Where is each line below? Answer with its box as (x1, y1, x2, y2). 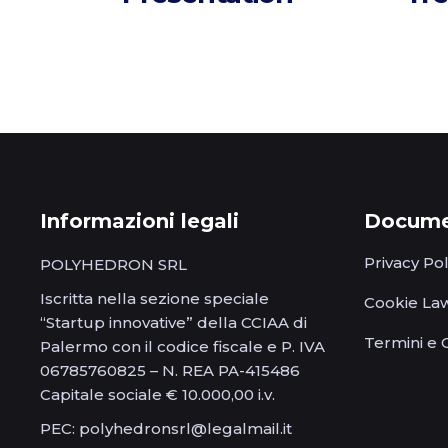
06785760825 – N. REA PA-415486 (40, 361, 300, 381)
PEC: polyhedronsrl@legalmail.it (40, 419, 292, 439)
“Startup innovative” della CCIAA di (40, 313, 307, 333)
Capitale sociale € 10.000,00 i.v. (40, 385, 275, 405)
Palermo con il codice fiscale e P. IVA (40, 337, 325, 357)
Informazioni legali (40, 209, 239, 234)
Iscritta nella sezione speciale (40, 289, 269, 309)
